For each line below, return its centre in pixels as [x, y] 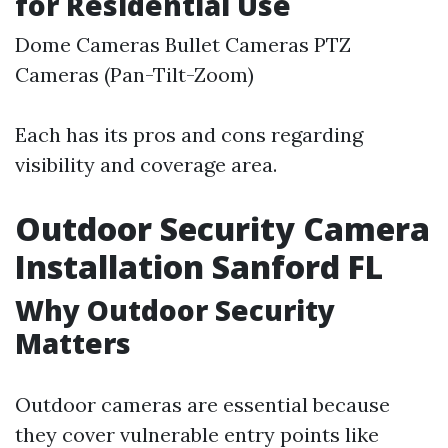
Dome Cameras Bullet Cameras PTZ [183, 44]
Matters [73, 343]
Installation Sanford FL [199, 266]
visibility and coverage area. [146, 164]
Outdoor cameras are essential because [202, 404]
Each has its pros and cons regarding [189, 134]
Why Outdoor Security [175, 310]
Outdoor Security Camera [222, 228]
